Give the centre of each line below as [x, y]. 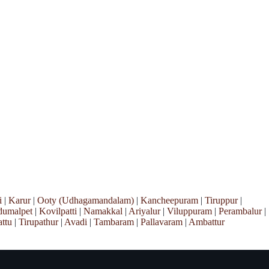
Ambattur [207, 222]
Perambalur [240, 211]
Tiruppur [221, 200]
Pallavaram [162, 222]
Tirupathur [38, 222]
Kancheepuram [169, 200]
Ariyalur [144, 211]
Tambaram [114, 222]
